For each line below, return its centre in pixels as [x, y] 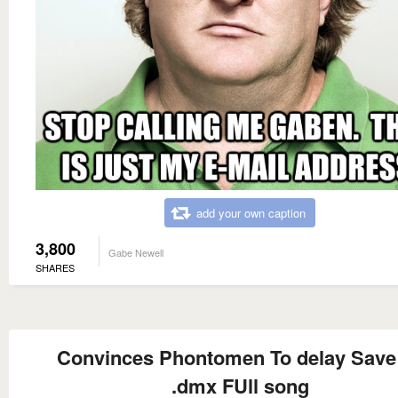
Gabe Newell [136, 252]
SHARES [55, 267]
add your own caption [251, 212]
